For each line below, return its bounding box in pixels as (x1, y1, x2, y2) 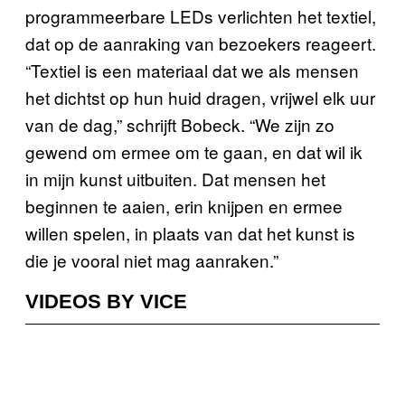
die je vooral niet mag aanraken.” (25, 247, 278, 272)
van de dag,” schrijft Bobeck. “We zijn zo (25, 111, 334, 137)
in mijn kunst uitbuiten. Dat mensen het (25, 165, 325, 191)
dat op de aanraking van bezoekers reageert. (25, 30, 376, 55)
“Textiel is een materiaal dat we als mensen (25, 57, 359, 82)
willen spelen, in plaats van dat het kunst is (25, 220, 355, 245)
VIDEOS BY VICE (25, 289, 187, 313)
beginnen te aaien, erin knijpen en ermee (25, 193, 343, 218)
